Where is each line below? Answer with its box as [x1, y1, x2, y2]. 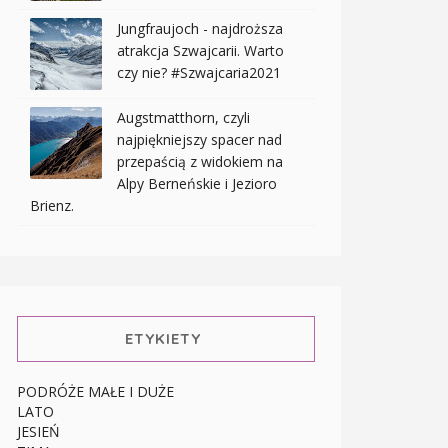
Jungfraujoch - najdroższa [117, 19, 283, 39]
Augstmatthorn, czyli [117, 108, 250, 128]
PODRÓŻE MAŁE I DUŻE [17, 382, 174, 402]
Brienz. [30, 196, 74, 216]
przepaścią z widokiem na [117, 152, 283, 172]
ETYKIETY [125, 329, 201, 349]
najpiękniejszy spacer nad [117, 130, 282, 150]
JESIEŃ [17, 422, 60, 442]
